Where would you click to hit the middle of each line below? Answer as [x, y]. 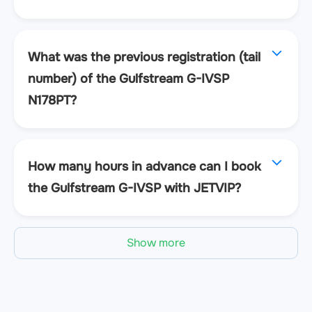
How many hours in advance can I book [145, 166]
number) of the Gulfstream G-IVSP [128, 78]
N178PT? [52, 100]
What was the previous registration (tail [144, 57]
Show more [156, 242]
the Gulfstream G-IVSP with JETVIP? [134, 188]
